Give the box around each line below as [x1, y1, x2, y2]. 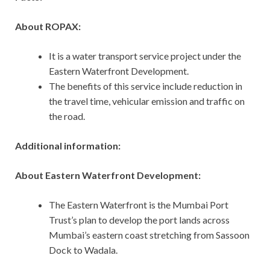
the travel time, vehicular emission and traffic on [49, 95, 245, 107]
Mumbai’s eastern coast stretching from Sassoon [49, 229, 250, 241]
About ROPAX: [15, 20, 81, 33]
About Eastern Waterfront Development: [15, 169, 201, 181]
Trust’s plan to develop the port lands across [49, 214, 230, 226]
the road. [49, 110, 85, 122]
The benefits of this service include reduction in [49, 80, 242, 92]
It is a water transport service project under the [49, 50, 241, 62]
